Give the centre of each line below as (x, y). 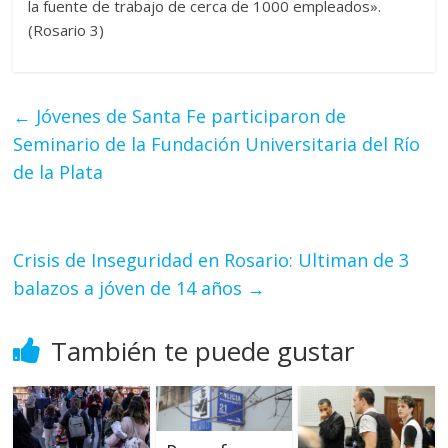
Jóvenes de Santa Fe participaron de (189, 116)
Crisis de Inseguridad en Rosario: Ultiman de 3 (211, 260)
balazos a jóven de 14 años (130, 288)
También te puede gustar (203, 351)
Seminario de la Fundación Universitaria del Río (217, 144)
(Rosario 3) (66, 30)
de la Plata (58, 172)
